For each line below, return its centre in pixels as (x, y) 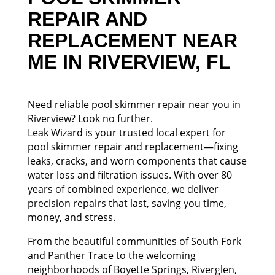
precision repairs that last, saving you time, (127, 203)
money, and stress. (71, 217)
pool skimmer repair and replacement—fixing (133, 147)
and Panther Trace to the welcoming (111, 255)
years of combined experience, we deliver (123, 189)
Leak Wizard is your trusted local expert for (126, 133)
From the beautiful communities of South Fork (134, 241)
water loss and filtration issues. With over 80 (130, 175)
